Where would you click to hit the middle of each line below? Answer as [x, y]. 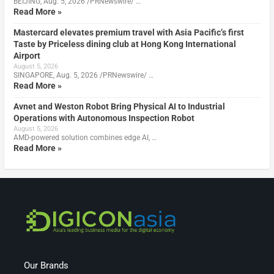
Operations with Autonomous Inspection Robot [104, 118]
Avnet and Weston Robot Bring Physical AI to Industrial [119, 106]
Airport [27, 55]
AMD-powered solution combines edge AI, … [85, 137]
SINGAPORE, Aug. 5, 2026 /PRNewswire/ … [83, 75]
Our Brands [46, 265]
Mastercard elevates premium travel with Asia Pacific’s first [128, 32]
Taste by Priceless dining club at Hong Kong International [124, 44]
